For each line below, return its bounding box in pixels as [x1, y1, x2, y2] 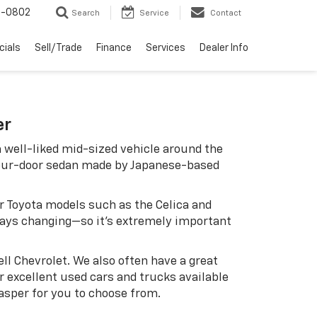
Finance [96, 43, 132, 54]
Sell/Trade [35, 43, 82, 54]
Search [71, 9, 100, 18]
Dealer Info [200, 43, 248, 54]
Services [146, 43, 185, 54]
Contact [210, 9, 241, 18]
